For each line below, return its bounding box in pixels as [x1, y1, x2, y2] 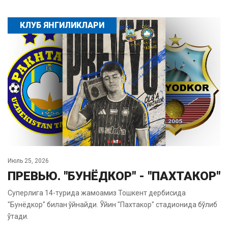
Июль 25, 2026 [8, 157, 49, 164]
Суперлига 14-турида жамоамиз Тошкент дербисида [8, 188, 186, 197]
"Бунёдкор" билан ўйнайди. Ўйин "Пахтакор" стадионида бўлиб [8, 200, 217, 209]
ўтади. [8, 212, 28, 220]
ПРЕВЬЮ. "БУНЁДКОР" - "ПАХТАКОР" [8, 168, 220, 183]
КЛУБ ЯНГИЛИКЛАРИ [20, 20, 104, 30]
